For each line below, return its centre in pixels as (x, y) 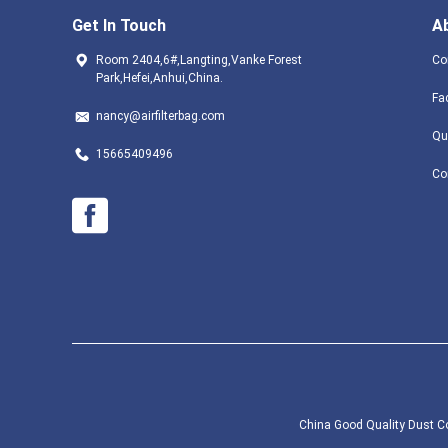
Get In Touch (119, 25)
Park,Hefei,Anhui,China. (159, 78)
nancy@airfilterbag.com (160, 116)
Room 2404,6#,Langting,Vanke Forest (199, 60)
